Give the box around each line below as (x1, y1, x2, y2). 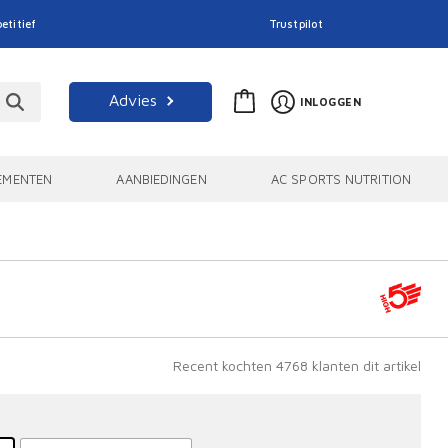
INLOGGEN (300, 95, 361, 108)
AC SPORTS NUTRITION (271, 171, 411, 187)
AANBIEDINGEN (116, 171, 207, 187)
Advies (109, 91, 157, 109)
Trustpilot (269, 17, 323, 30)
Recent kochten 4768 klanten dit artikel (173, 357, 421, 374)
